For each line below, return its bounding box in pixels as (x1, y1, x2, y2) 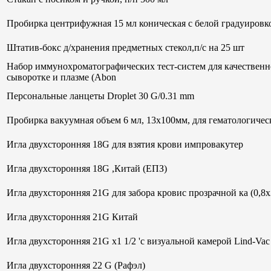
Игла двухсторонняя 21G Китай (7, 211, 138, 222)
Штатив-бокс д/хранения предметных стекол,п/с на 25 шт (7, 42, 244, 53)
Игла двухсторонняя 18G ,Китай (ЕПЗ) (7, 163, 167, 174)
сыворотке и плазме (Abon (7, 71, 116, 82)
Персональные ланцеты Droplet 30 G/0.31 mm (7, 90, 194, 101)
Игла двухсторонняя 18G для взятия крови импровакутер (7, 139, 243, 149)
